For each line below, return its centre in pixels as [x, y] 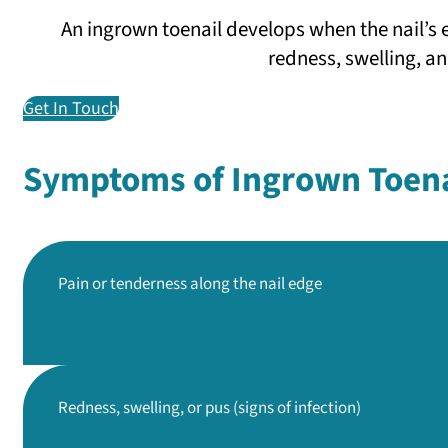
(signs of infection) [295, 407]
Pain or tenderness [122, 283]
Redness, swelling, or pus [144, 407]
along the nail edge [254, 283]
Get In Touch [71, 108]
